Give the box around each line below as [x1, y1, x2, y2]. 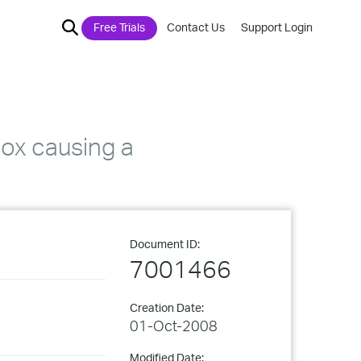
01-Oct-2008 [130, 317, 218, 334]
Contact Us [167, 20, 225, 34]
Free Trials [93, 20, 145, 34]
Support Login [241, 20, 313, 34]
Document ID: [130, 237, 200, 251]
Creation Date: [130, 301, 204, 314]
